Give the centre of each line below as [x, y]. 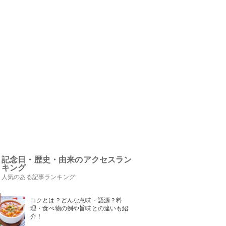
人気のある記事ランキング [38, 177]
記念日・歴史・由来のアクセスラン [67, 160]
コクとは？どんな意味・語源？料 [76, 200]
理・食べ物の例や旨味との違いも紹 [79, 208]
